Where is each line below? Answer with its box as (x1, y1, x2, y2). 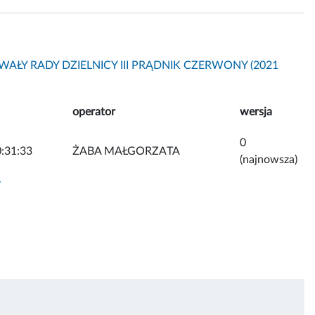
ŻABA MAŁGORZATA (72, 145, 180, 157)
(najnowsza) (240, 153, 297, 165)
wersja (240, 105, 272, 117)
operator (72, 105, 115, 117)
